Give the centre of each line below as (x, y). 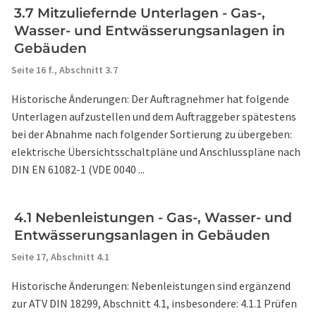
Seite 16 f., (35, 70)
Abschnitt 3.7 (89, 70)
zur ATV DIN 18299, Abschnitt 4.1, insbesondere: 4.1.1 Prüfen (154, 303)
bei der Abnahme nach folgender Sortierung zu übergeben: (152, 134)
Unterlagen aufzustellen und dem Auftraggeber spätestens (154, 116)
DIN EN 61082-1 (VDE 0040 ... (78, 169)
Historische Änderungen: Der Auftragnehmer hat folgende (150, 99)
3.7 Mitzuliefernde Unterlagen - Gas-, (140, 13)
